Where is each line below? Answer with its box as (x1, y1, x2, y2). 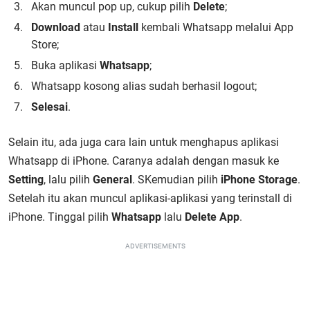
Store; (31, 38, 59, 51)
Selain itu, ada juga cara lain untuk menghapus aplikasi (8, 136, 279, 149)
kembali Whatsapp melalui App (138, 21, 293, 34)
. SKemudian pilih (132, 173, 221, 186)
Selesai (31, 100, 68, 113)
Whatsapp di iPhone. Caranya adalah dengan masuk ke (8, 154, 279, 167)
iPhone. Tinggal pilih (8, 210, 111, 224)
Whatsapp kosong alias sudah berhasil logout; (31, 80, 257, 93)
